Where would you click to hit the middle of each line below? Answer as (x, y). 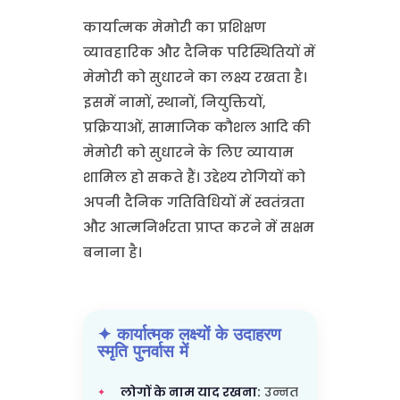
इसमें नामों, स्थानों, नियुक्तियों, (174, 102)
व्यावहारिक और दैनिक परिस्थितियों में (199, 52)
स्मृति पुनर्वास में (142, 350)
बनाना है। (112, 252)
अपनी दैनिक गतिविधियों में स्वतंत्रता (193, 202)
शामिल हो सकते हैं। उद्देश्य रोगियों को (194, 177)
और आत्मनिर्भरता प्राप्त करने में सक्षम (198, 227)
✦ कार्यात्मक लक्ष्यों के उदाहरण (189, 333)
